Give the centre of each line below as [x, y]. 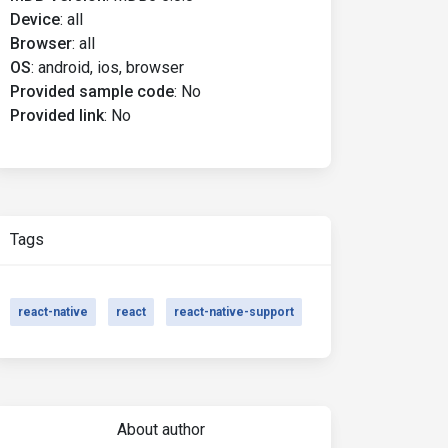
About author [160, 429]
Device [35, 19]
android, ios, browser [111, 67]
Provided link [57, 115]
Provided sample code [92, 91]
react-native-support [234, 312]
